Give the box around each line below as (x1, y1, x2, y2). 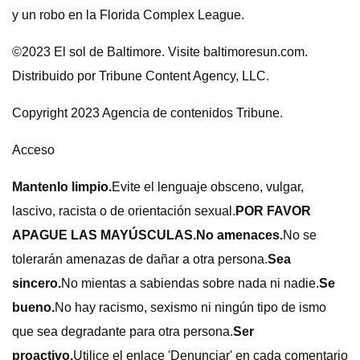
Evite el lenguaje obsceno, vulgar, (112, 180, 304, 194)
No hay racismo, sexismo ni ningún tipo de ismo (55, 301, 326, 314)
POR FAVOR (235, 204, 311, 218)
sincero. (12, 276, 61, 290)
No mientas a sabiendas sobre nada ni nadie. (61, 276, 319, 290)
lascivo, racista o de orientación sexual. (12, 204, 235, 218)
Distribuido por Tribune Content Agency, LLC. (12, 69, 269, 83)
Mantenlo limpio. (12, 180, 112, 194)
